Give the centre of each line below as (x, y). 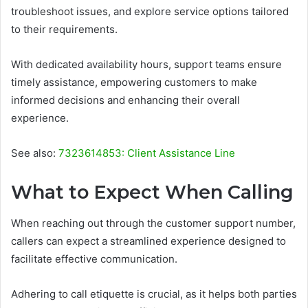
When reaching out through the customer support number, (153, 223)
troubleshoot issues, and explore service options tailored (150, 12)
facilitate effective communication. (94, 258)
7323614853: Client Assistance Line (147, 153)
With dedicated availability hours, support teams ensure (146, 65)
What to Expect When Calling (152, 192)
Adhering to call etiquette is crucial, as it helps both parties (154, 294)
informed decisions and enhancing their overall (125, 100)
